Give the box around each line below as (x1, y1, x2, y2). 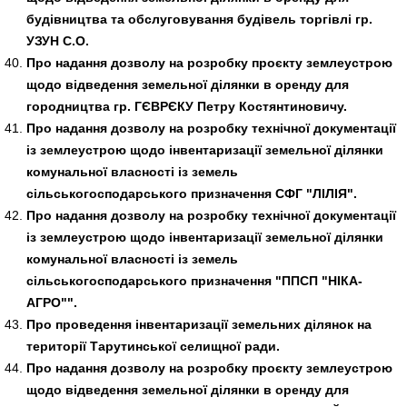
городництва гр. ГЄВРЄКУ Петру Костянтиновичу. (25, 98, 347, 114)
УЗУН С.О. (25, 33, 89, 48)
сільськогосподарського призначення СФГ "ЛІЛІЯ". (25, 185, 357, 201)
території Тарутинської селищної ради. (25, 338, 280, 353)
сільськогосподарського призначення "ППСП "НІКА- (25, 273, 362, 288)
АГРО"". (25, 294, 77, 310)
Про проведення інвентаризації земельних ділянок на (25, 316, 372, 332)
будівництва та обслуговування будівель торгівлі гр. (25, 11, 372, 26)
